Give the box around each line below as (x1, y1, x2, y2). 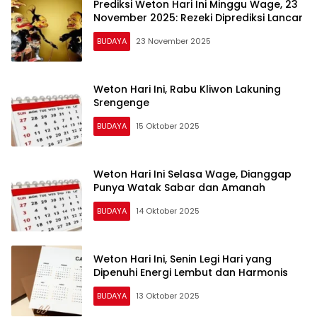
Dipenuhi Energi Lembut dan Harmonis (93, 265, 288, 279)
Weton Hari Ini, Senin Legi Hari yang (93, 251, 272, 266)
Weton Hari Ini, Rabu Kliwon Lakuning (93, 81, 281, 96)
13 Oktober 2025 (136, 289, 200, 301)
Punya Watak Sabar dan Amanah (93, 180, 265, 195)
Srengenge (93, 95, 149, 110)
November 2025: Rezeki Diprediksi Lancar (93, 10, 303, 25)
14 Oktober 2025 (136, 204, 200, 217)
